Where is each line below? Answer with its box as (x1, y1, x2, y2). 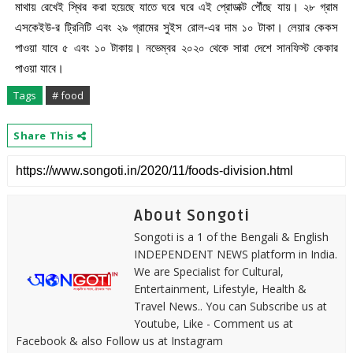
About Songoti (133, 206, 250, 225)
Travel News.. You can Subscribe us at (133, 299, 327, 314)
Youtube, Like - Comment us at (133, 316, 293, 331)
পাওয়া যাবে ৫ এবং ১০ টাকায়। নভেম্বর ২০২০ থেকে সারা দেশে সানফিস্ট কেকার (14, 42, 339, 54)
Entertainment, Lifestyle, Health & (133, 281, 307, 296)
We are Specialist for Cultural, (133, 264, 284, 279)
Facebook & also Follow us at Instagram (15, 333, 223, 348)
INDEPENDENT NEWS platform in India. (133, 247, 337, 262)
